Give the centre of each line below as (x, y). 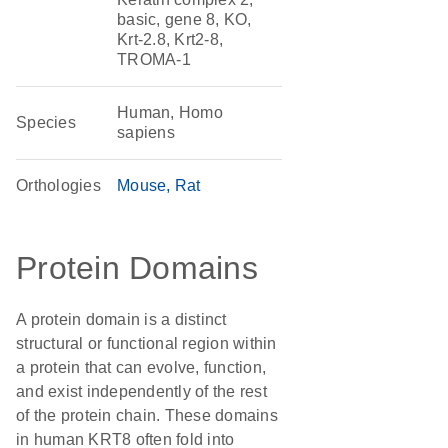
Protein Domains (137, 268)
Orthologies (58, 185)
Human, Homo (170, 112)
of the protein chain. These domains (147, 415)
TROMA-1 (154, 59)
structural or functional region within (146, 343)
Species (46, 122)
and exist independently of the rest (141, 391)
